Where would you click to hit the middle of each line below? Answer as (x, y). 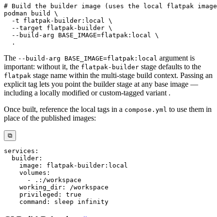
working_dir (41, 187)
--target (27, 28)
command (33, 201)
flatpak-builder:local (64, 20)
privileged (39, 194)
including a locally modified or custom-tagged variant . (87, 93)
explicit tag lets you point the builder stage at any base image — (101, 84)
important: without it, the (42, 66)
